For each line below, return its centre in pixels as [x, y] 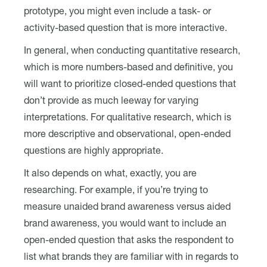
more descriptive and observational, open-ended [127, 135]
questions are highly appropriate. [94, 152]
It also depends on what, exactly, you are [110, 175]
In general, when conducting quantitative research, [132, 52]
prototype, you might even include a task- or [117, 13]
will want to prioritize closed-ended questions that [130, 85]
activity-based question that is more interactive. [125, 29]
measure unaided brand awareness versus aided [127, 208]
